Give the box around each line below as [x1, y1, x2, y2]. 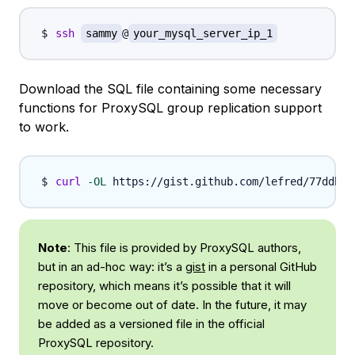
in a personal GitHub [205, 259, 317, 275]
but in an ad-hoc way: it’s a [38, 259, 185, 275]
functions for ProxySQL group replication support [19, 100, 322, 116]
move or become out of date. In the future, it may [38, 297, 307, 313]
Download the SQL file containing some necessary [19, 81, 322, 97]
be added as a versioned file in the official [38, 316, 265, 332]
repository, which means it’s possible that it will [38, 278, 291, 294]
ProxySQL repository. [38, 335, 154, 351]
